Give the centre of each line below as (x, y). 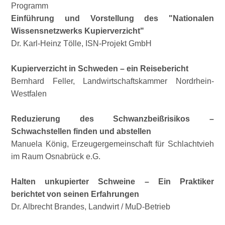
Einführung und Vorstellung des (90, 18)
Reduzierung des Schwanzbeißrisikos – (113, 119)
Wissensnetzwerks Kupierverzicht (76, 31)
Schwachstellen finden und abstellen (81, 131)
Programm (30, 6)
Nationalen (193, 18)
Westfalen (29, 94)
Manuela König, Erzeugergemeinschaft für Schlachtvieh (113, 144)
